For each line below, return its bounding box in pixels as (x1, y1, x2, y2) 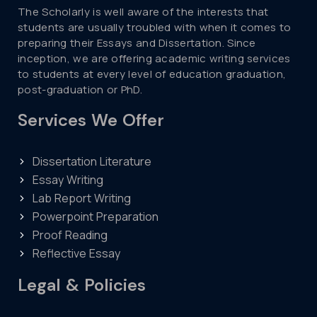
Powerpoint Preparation (33, 208, 158, 224)
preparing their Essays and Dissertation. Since (18, 35, 256, 50)
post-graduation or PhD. (18, 81, 142, 97)
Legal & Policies (18, 273, 146, 296)
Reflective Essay (33, 245, 120, 261)
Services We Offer (18, 108, 164, 131)
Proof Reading (33, 226, 108, 243)
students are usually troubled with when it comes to (18, 19, 292, 35)
